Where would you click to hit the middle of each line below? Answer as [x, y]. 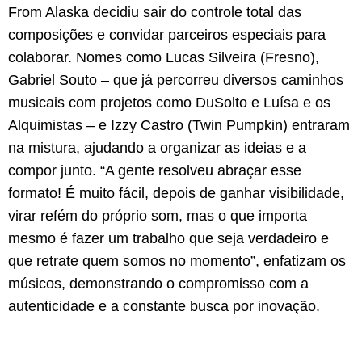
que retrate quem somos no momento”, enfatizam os [177, 261]
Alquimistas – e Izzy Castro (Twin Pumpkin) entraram [179, 126]
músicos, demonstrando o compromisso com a [158, 284]
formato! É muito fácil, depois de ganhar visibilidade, [176, 194]
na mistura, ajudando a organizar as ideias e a [157, 148]
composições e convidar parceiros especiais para [167, 35]
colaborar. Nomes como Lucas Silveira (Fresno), [164, 58]
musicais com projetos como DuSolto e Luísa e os [169, 103]
